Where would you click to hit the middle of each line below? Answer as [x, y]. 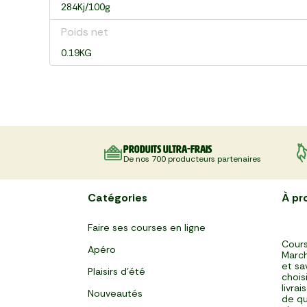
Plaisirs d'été [116, 271]
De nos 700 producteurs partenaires [192, 159]
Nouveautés [115, 293]
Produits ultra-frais [167, 149]
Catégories [118, 198]
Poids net [85, 32]
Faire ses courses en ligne [147, 228]
